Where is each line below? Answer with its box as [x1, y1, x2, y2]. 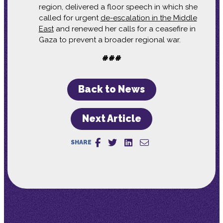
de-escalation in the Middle [100, 13, 197, 22]
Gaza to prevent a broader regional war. [38, 35, 181, 44]
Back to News [78, 84, 145, 96]
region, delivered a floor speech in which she [38, 2, 198, 11]
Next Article [82, 113, 141, 125]
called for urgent [38, 13, 101, 22]
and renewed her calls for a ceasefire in [53, 24, 196, 33]
